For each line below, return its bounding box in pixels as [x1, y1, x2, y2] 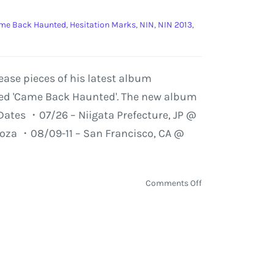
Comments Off [146, 178, 202, 188]
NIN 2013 [157, 20, 192, 30]
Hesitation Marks [69, 20, 136, 30]
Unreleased [201, 262, 245, 272]
